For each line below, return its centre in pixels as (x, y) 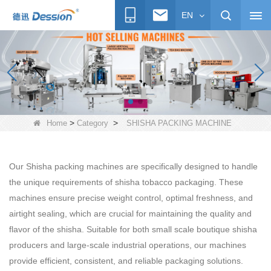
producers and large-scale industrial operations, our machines (128, 245)
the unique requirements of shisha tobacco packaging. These (126, 182)
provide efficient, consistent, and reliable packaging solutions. (126, 261)
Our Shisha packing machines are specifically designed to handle (133, 166)
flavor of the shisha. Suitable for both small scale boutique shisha (133, 229)
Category (93, 123)
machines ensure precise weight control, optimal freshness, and (131, 198)
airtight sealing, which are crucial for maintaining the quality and (130, 214)
